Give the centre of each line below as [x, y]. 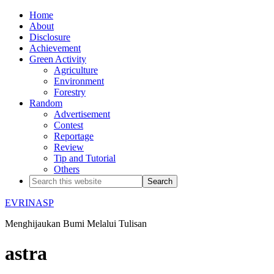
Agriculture [76, 70]
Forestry [70, 92]
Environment [79, 81]
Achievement [55, 48]
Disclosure [50, 37]
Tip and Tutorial [85, 158]
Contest [68, 125]
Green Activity [58, 59]
